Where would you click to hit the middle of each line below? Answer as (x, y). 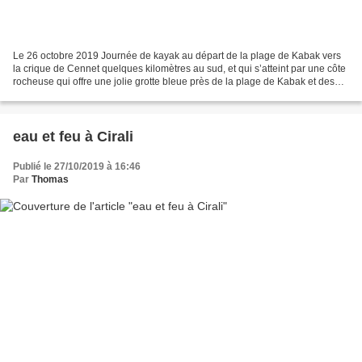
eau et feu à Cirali (73, 136)
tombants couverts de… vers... (79, 94)
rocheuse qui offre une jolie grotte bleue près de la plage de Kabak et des (174, 81)
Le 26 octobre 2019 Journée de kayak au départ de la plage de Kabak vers (177, 55)
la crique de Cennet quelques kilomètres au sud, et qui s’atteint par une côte (179, 68)
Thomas (50, 179)
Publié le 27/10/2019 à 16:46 (77, 166)
